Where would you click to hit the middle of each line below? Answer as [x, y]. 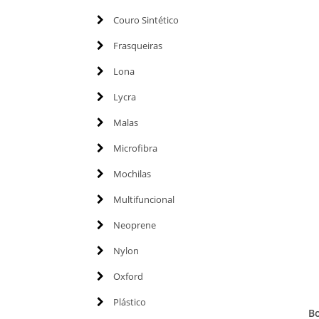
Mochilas [132, 173]
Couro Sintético [146, 20]
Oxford [128, 276]
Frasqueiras [137, 45]
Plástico [129, 302]
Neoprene [134, 225]
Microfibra [135, 148]
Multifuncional [143, 199]
